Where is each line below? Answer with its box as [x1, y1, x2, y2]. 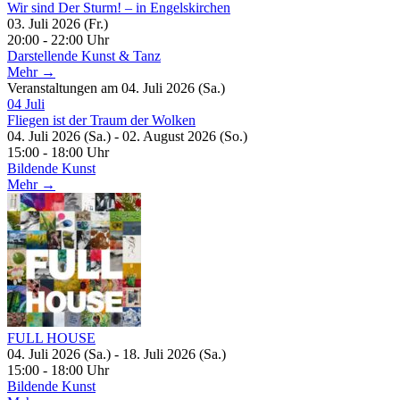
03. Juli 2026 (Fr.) [7, 15, 108, 31]
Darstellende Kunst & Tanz [7, 47, 161, 63]
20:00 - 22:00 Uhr [7, 31, 109, 47]
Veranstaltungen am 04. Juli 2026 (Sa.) [7, 79, 225, 96]
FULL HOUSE [7, 329, 96, 346]
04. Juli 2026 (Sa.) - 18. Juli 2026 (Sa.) [7, 346, 226, 362]
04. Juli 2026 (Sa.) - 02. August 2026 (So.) [7, 128, 247, 144]
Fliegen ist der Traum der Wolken [7, 112, 196, 128]
